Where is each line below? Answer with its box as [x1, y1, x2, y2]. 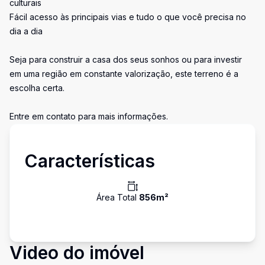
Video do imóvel [9, 242, 144, 263]
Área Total [96, 192, 139, 202]
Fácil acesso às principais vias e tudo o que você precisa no [9, 12, 246, 22]
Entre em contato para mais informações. [9, 111, 168, 121]
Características [24, 150, 155, 172]
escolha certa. [9, 83, 64, 93]
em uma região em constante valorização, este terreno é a [9, 69, 238, 79]
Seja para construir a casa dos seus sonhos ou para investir [9, 54, 242, 64]
